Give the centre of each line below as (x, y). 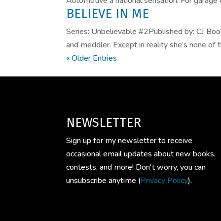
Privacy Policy (165, 180)
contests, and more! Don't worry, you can (136, 167)
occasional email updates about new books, (141, 154)
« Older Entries (92, 58)
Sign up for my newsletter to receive (129, 140)
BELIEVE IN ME (108, 14)
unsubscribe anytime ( (104, 180)
